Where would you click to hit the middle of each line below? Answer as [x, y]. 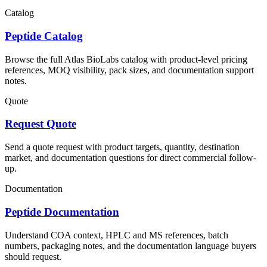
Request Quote [41, 124]
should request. [33, 256]
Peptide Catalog [44, 36]
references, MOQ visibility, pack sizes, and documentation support [129, 70]
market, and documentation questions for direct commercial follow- [131, 158]
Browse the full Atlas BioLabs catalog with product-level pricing [126, 59]
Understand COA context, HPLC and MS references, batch [117, 235]
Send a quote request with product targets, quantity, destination [122, 147]
